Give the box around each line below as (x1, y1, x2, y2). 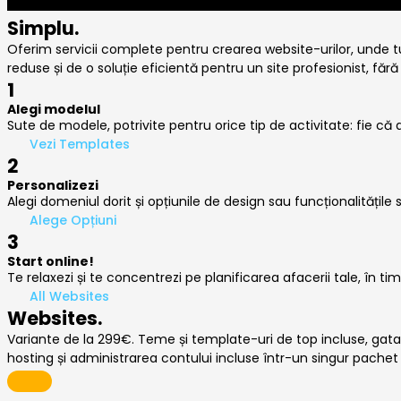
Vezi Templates (30, 135, 130, 154)
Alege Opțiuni (30, 211, 116, 230)
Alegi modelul (7, 100, 100, 119)
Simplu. (7, 15, 79, 42)
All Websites (30, 287, 109, 306)
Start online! (7, 252, 94, 271)
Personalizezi (7, 176, 98, 195)
